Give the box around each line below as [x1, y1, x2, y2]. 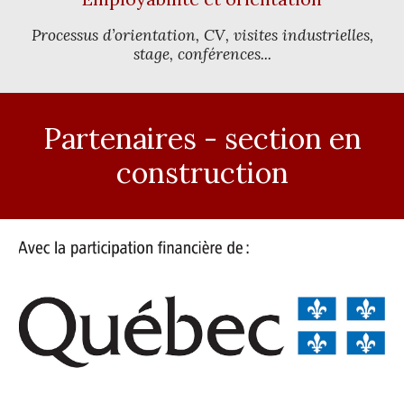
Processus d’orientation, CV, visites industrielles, [31, 25, 373, 45]
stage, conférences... [133, 44, 271, 64]
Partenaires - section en [42, 120, 362, 157]
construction [115, 154, 289, 191]
